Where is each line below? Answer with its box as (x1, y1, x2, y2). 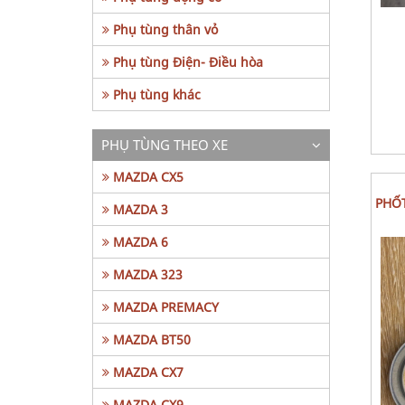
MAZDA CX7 (109, 363, 184, 381)
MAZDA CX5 (109, 168, 184, 185)
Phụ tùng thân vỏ (109, 21, 218, 38)
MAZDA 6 (109, 233, 168, 250)
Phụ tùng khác (109, 86, 201, 103)
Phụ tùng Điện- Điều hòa (109, 53, 263, 71)
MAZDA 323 (109, 266, 183, 283)
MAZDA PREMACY (109, 298, 219, 316)
